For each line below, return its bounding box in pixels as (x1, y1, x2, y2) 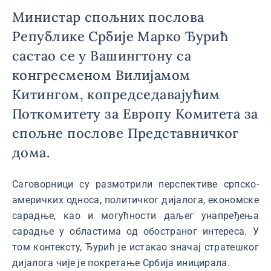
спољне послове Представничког (12, 125, 239, 142)
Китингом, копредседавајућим (12, 86, 220, 103)
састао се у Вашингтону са (12, 47, 192, 64)
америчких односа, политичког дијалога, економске (12, 194, 259, 206)
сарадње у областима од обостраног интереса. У (12, 226, 259, 237)
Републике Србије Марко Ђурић (12, 28, 229, 45)
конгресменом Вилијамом (12, 67, 191, 83)
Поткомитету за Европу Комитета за (12, 105, 258, 122)
